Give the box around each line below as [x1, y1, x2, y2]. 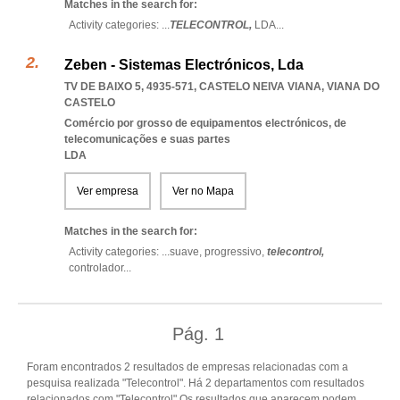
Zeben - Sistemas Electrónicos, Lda [64, 57, 304, 72]
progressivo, [204, 246, 267, 258]
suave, [170, 246, 204, 258]
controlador [69, 262, 123, 274]
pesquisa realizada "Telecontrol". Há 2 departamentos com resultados [27, 377, 364, 389]
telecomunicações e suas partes [64, 133, 230, 146]
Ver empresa [77, 185, 138, 197]
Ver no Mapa [172, 185, 234, 197]
